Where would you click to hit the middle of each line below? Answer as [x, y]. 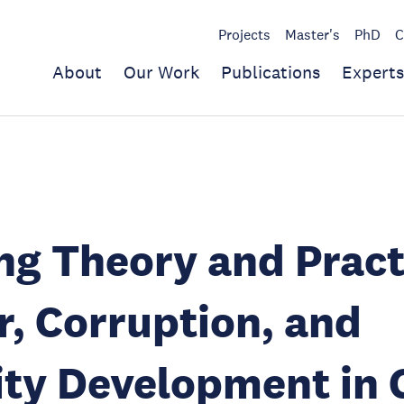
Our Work [161, 72]
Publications [271, 72]
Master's [312, 34]
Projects [244, 34]
